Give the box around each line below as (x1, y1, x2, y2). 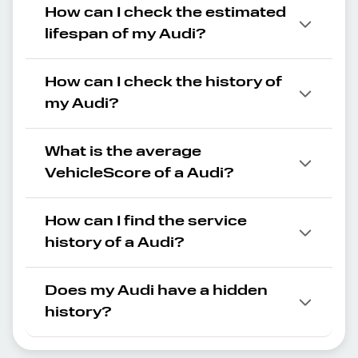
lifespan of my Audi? (45, 27, 206, 42)
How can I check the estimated (45, 6, 286, 20)
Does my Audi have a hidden (45, 284, 268, 298)
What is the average (45, 145, 201, 159)
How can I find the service (45, 214, 247, 229)
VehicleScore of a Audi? (45, 166, 234, 181)
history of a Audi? (45, 236, 185, 250)
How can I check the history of (45, 75, 282, 89)
